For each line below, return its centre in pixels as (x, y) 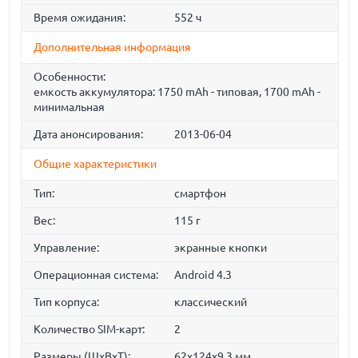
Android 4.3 (203, 275)
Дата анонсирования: (89, 134)
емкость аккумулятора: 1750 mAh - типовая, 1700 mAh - (177, 92)
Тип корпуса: (67, 302)
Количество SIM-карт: (89, 329)
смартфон (200, 193)
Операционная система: (96, 275)
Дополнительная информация (113, 47)
